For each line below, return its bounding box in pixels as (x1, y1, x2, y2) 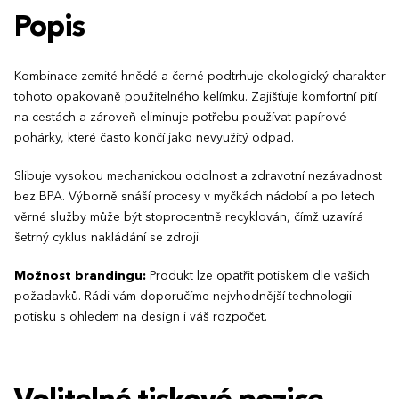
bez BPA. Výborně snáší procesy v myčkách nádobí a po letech (14, 190, 375, 203)
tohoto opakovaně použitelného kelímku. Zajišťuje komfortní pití (14, 90, 377, 103)
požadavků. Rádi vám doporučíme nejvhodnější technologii (14, 289, 352, 303)
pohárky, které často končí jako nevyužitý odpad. (14, 131, 294, 144)
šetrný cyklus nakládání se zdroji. (14, 231, 201, 244)
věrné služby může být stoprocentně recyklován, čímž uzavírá (14, 210, 363, 224)
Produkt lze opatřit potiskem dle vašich (146, 269, 370, 282)
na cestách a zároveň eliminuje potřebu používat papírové (14, 110, 346, 124)
